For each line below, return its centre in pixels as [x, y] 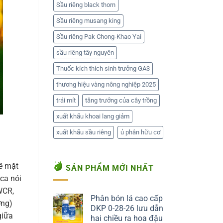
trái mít [66, 100]
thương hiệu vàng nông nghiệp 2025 [106, 84]
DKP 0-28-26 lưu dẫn [127, 209]
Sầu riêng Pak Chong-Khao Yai [99, 36]
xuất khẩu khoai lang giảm [93, 116]
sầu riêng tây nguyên [85, 52]
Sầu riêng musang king [88, 20]
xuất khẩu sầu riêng [84, 132]
